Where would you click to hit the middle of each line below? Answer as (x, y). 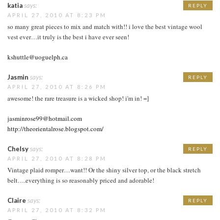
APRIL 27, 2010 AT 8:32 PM (57, 210)
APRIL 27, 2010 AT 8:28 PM (57, 158)
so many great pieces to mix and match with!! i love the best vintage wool (105, 26)
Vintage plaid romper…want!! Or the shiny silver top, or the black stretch (104, 170)
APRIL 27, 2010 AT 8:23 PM (57, 15)
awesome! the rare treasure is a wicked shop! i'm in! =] (78, 98)
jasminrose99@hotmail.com (45, 118)
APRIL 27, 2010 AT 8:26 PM (57, 86)
